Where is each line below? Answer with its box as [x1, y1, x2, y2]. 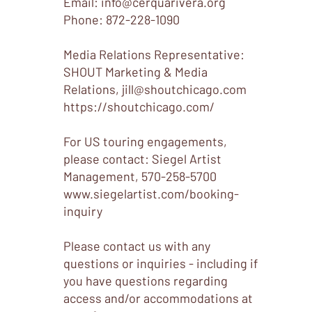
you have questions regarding [63, 273, 228, 288]
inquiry [63, 203, 103, 219]
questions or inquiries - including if [63, 256, 258, 271]
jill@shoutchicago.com [122, 81, 247, 97]
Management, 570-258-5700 [63, 169, 217, 184]
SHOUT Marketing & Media [63, 64, 208, 79]
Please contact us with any [63, 238, 211, 253]
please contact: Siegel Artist [63, 151, 222, 166]
